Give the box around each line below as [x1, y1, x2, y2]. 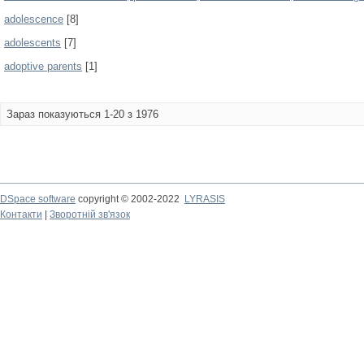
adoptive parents [4, 60, 82, 72]
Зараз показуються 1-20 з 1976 [6, 108, 158, 120]
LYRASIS [184, 193, 225, 205]
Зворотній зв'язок [50, 209, 130, 220]
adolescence [4, 13, 63, 25]
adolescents [4, 37, 61, 49]
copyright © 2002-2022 [76, 193, 184, 205]
